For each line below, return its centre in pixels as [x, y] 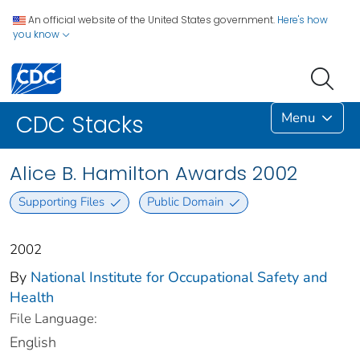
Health [32, 297]
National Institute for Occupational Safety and [179, 277]
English [33, 342]
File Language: [53, 318]
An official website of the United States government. [151, 20]
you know [37, 34]
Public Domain [186, 202]
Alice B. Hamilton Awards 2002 [153, 174]
